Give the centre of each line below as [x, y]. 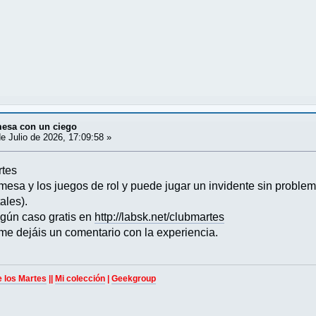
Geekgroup [134, 279]
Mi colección [80, 279]
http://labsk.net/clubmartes [160, 217]
